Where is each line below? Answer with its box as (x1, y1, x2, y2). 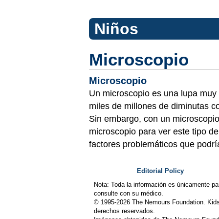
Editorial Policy (136, 167, 184, 175)
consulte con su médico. (94, 190, 163, 197)
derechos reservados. (94, 207, 155, 215)
